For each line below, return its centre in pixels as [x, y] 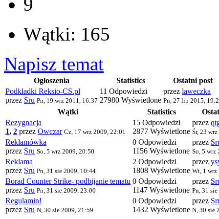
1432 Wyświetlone [161, 210]
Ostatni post [193, 81]
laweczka [196, 91]
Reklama [19, 162]
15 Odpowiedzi [156, 123]
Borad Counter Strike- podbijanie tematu [68, 181]
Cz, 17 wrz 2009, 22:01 [95, 132]
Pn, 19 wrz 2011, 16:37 [67, 101]
